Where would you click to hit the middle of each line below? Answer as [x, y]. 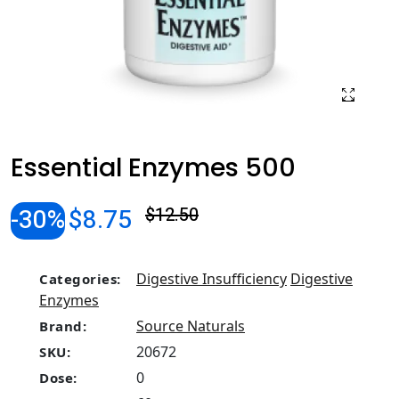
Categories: [80, 279]
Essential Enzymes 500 [153, 167]
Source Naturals [191, 326]
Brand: [63, 326]
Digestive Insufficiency [212, 279]
